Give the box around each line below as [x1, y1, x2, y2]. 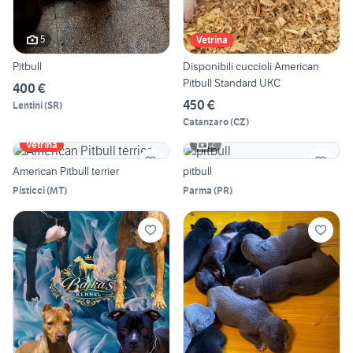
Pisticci [13, 184, 45, 196]
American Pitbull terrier [13, 163, 119, 178]
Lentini [13, 98, 43, 111]
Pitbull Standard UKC [183, 75, 281, 90]
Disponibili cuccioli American [183, 58, 319, 73]
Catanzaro [183, 115, 229, 128]
